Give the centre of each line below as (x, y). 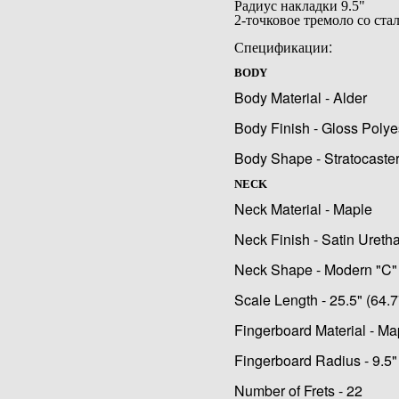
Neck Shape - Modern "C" (315, 270)
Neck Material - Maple (303, 209)
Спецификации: (283, 47)
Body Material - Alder (300, 98)
